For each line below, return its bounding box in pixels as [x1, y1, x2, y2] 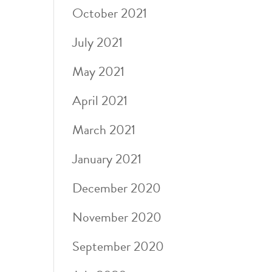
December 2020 [72, 178, 161, 198]
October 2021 [72, 3, 148, 23]
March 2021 [72, 120, 136, 140]
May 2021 [72, 61, 125, 81]
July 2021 [72, 32, 123, 52]
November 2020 [72, 207, 162, 227]
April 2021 [72, 90, 128, 110]
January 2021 [72, 149, 142, 169]
